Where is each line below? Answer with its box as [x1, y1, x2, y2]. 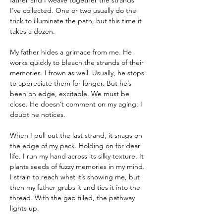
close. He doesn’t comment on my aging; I [10, 100, 144, 109]
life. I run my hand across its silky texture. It [10, 152, 146, 161]
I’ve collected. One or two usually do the [10, 6, 138, 15]
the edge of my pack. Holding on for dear [10, 141, 142, 150]
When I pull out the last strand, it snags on [10, 131, 144, 140]
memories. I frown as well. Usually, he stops [10, 68, 146, 77]
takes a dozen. [10, 27, 55, 36]
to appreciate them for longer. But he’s [10, 79, 133, 88]
